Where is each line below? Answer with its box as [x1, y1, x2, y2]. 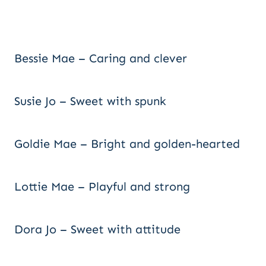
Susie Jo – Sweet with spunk [14, 94, 166, 108]
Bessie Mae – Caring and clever [14, 51, 187, 65]
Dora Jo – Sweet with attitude [14, 222, 180, 236]
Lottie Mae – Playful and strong [14, 179, 190, 194]
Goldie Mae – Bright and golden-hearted [14, 137, 240, 151]
